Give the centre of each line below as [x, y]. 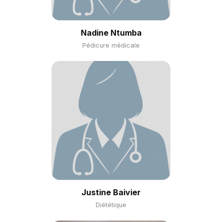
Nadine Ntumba [111, 33]
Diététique [111, 205]
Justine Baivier [111, 192]
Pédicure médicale [111, 45]
